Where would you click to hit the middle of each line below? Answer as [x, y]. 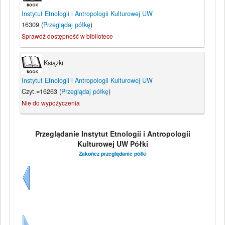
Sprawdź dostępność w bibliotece [67, 36]
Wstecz [33, 194]
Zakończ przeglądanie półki [113, 153]
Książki [52, 63]
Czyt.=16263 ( [41, 91]
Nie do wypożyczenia [50, 102]
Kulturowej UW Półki [113, 143]
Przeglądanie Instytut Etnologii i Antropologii [113, 133]
